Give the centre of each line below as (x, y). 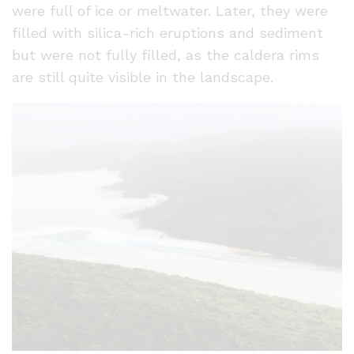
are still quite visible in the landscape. (143, 77)
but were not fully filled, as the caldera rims (166, 55)
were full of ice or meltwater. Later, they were (170, 11)
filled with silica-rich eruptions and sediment (168, 33)
